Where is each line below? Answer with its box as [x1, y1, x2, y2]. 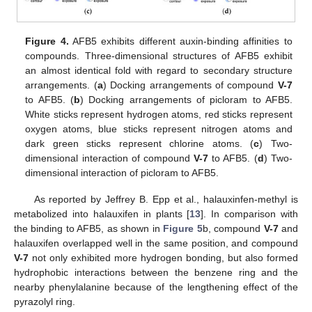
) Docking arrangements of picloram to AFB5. [79, 94, 292, 106]
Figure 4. [25, 36, 69, 47]
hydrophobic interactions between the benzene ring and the [14, 267, 298, 279]
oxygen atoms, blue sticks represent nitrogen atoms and [25, 123, 292, 135]
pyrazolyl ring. [14, 296, 75, 308]
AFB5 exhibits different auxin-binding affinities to [68, 36, 292, 47]
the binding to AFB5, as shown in [14, 223, 164, 235]
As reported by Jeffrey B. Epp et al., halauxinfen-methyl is [33, 194, 298, 205]
